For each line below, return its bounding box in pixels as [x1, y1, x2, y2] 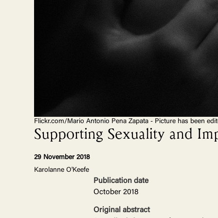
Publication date [93, 177, 148, 185]
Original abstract [93, 206, 150, 215]
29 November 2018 [34, 154, 90, 162]
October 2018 [93, 188, 139, 197]
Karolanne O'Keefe [34, 167, 89, 174]
